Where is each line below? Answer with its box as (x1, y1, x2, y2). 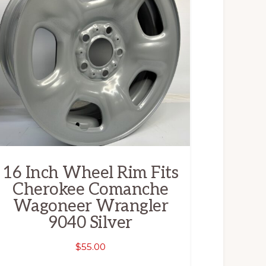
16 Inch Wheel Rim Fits (2, 163, 179, 183)
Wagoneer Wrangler (12, 196, 169, 216)
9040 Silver (49, 213, 132, 233)
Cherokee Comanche (12, 179, 169, 199)
